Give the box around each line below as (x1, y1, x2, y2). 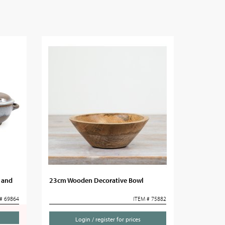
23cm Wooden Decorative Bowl (49, 176, 144, 185)
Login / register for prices (75, 215, 141, 223)
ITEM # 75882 (133, 195, 166, 202)
